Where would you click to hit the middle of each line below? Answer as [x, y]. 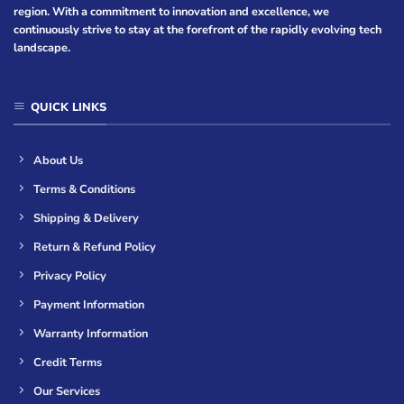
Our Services [67, 392]
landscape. [42, 47]
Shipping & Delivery [87, 219]
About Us [59, 161]
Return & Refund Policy [95, 248]
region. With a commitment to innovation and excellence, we [171, 11]
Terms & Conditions [85, 190]
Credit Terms [68, 363]
